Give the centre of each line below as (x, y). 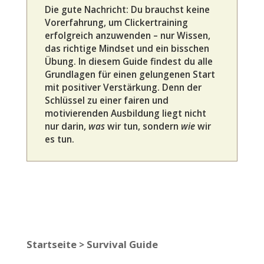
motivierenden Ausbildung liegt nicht (125, 113)
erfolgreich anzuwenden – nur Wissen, (127, 35)
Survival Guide (122, 244)
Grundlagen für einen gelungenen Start (130, 74)
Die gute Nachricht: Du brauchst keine (127, 9)
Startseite (51, 244)
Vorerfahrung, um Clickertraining (116, 22)
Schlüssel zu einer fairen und (106, 100)
